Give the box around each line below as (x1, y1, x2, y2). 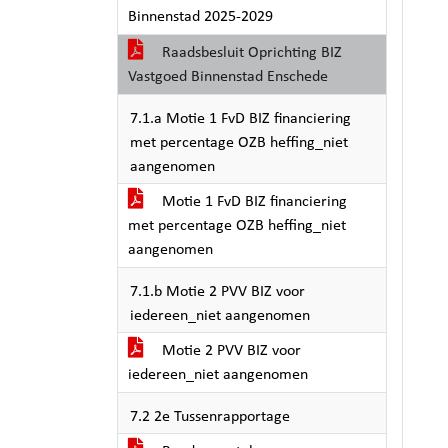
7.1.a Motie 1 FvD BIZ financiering (130, 111, 351, 127)
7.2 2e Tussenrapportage (130, 409, 290, 425)
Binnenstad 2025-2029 (128, 9, 273, 25)
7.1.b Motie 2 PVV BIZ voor (130, 284, 305, 300)
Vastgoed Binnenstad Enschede (128, 69, 328, 85)
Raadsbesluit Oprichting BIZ (158, 45, 342, 61)
